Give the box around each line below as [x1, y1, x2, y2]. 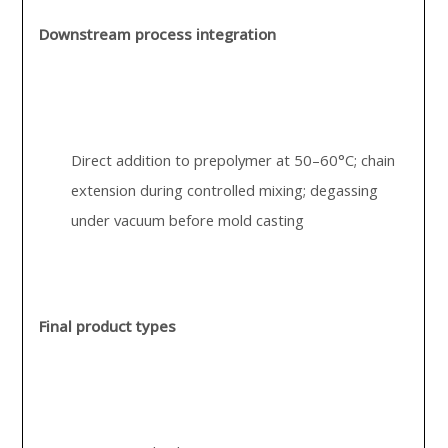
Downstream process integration [39, 24, 277, 44]
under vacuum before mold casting [71, 210, 305, 230]
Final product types [39, 316, 177, 336]
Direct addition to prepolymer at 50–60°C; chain [71, 150, 396, 170]
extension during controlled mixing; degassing [71, 180, 379, 200]
